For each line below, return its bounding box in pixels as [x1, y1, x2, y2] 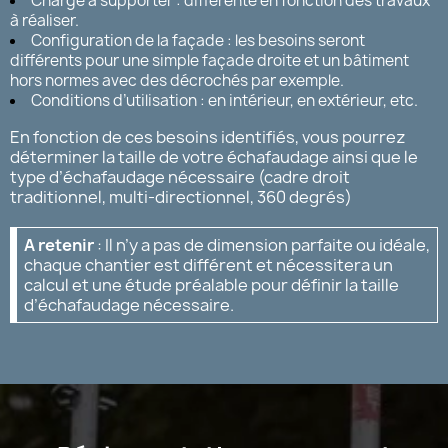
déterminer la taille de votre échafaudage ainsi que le [10, 145, 418, 168]
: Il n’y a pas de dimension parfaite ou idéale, [94, 233, 430, 256]
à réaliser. [10, 9, 79, 31]
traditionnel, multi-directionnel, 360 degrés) [10, 185, 352, 208]
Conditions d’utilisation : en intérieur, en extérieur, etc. [31, 89, 418, 111]
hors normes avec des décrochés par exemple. [10, 69, 344, 91]
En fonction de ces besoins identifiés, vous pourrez [10, 125, 406, 148]
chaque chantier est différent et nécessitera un [24, 253, 393, 276]
